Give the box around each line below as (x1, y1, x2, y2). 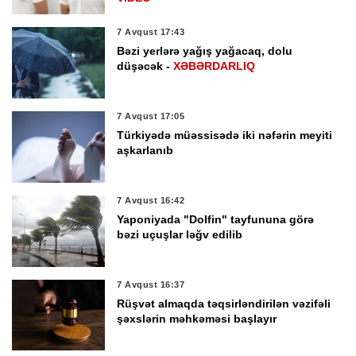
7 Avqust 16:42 (117, 195, 185, 205)
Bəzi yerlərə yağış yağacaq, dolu (117, 44, 293, 58)
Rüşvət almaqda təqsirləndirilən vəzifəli (117, 296, 331, 310)
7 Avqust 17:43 (117, 27, 185, 37)
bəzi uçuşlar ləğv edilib (117, 227, 243, 241)
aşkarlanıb (117, 144, 174, 157)
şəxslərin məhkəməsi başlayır (117, 311, 277, 325)
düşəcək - (117, 60, 174, 73)
